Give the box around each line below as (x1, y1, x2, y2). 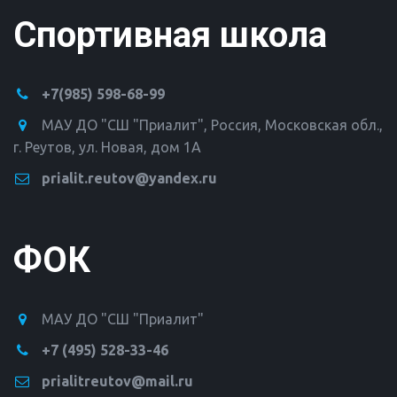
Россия (211, 117, 258, 134)
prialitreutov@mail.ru (42, 373, 193, 390)
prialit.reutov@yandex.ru (42, 170, 217, 187)
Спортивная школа (13, 14, 327, 57)
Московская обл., (265, 117, 383, 134)
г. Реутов (13, 139, 72, 156)
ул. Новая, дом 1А (79, 139, 201, 156)
